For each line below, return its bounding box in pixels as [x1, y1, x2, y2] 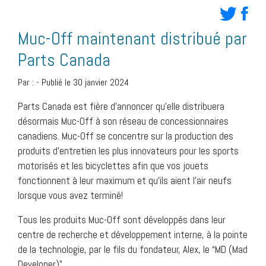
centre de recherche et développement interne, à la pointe [18, 227, 248, 241]
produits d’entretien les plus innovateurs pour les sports [18, 144, 239, 157]
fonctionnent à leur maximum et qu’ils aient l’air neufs [18, 173, 232, 187]
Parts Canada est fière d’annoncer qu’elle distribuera [18, 99, 224, 113]
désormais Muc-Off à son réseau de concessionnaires [18, 114, 229, 128]
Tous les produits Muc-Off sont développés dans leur [18, 213, 226, 226]
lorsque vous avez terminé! [18, 188, 123, 202]
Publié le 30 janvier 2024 [42, 75, 129, 88]
